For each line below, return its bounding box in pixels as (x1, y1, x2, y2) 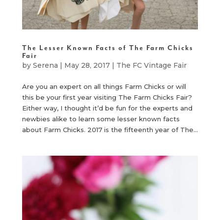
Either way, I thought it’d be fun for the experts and (22, 104, 192, 112)
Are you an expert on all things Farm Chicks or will (22, 82, 186, 91)
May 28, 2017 (64, 61, 110, 70)
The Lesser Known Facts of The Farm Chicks (22, 44, 193, 53)
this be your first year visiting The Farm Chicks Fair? (22, 93, 192, 102)
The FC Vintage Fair (116, 61, 187, 70)
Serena (32, 61, 58, 70)
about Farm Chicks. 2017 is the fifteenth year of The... (22, 126, 198, 134)
